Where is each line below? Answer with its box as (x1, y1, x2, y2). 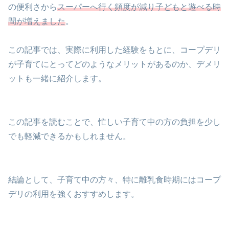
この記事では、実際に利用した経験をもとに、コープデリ (8, 45, 221, 55)
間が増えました (8, 16, 65, 26)
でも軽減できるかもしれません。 (8, 132, 131, 141)
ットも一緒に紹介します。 (8, 74, 106, 83)
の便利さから (8, 2, 57, 11)
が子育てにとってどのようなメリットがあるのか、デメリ (8, 60, 221, 69)
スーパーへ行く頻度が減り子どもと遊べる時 (57, 2, 221, 11)
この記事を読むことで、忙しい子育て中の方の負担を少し (8, 118, 221, 127)
